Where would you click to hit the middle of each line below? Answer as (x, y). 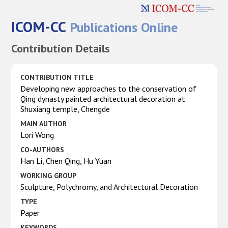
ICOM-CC (39, 26)
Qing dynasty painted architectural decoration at (103, 98)
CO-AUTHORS (42, 149)
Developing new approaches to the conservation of (109, 88)
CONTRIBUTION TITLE (57, 77)
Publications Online (122, 27)
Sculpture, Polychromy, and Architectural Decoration (109, 187)
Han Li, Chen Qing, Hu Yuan (66, 161)
